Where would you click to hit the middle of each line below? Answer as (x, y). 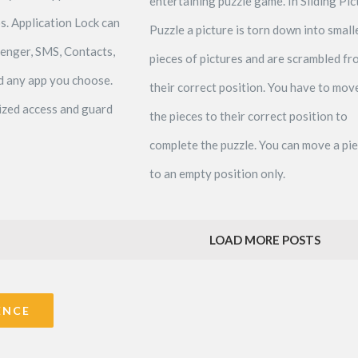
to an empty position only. (217, 173)
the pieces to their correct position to (248, 115)
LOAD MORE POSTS (265, 239)
